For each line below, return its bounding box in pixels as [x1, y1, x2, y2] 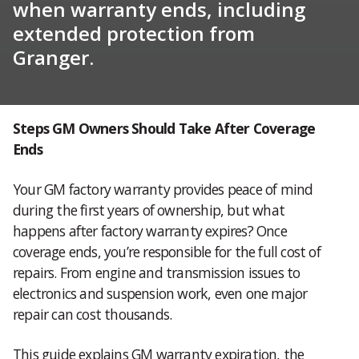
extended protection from [13, 19, 255, 46]
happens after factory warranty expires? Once [13, 220, 287, 240]
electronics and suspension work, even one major [13, 283, 308, 303]
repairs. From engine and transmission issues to [13, 262, 301, 282]
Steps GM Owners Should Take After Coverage [13, 118, 316, 138]
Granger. [13, 43, 94, 71]
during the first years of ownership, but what [13, 200, 285, 220]
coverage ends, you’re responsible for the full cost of [13, 241, 321, 261]
